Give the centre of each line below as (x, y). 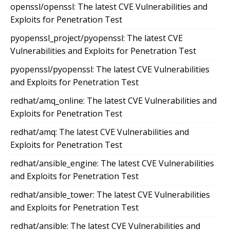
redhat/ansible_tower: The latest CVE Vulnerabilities (110, 195)
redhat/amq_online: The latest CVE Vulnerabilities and (113, 101)
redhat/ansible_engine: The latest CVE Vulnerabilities (112, 164)
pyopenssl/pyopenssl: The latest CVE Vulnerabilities (110, 70)
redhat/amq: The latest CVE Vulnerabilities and (100, 132)
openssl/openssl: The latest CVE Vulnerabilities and (109, 7)
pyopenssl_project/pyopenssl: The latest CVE (97, 38)
